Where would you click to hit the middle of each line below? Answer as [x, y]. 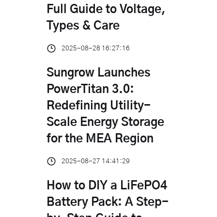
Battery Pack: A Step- [108, 202]
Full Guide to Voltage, [106, 9]
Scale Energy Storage [105, 122]
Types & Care [83, 26]
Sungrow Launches [99, 73]
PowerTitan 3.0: [90, 89]
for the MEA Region [100, 139]
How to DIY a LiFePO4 [107, 186]
